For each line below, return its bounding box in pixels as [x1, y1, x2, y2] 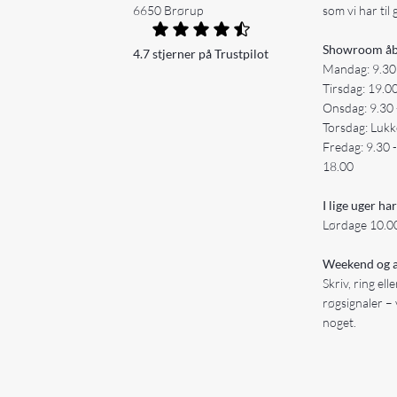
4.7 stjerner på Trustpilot [133, 45, 269, 61]
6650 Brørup [133, 2, 203, 18]
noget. [323, 314, 357, 330]
